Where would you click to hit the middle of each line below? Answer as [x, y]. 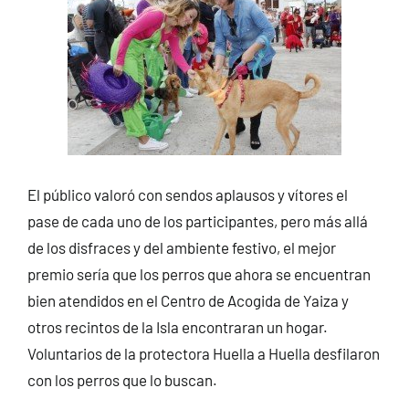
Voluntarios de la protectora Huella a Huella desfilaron [203, 354]
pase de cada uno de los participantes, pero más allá [197, 221]
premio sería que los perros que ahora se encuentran [199, 274]
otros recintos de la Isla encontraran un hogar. [177, 327]
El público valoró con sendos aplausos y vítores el [187, 195]
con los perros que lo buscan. [122, 380]
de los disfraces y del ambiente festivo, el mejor [181, 248]
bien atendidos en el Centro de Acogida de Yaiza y [188, 301]
